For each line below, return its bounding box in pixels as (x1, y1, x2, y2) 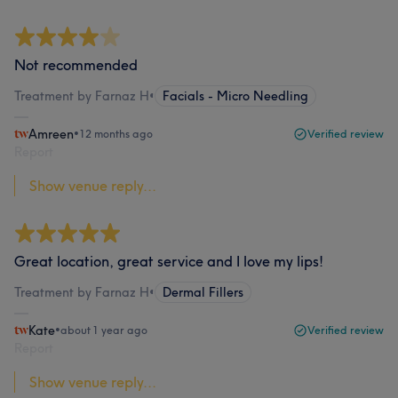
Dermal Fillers (163, 284, 243, 300)
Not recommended (14, 56, 138, 74)
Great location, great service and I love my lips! (14, 252, 323, 270)
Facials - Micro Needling (163, 88, 308, 104)
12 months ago (79, 127, 153, 140)
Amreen (28, 126, 74, 142)
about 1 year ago (60, 323, 147, 337)
